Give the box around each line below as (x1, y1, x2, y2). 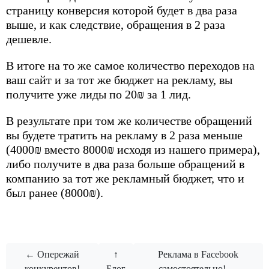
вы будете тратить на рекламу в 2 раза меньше (6, 128, 243, 142)
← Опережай (25, 249, 80, 259)
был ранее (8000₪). (6, 186, 106, 199)
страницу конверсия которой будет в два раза (6, 3, 237, 17)
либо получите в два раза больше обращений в (6, 157, 244, 171)
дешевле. (6, 32, 55, 46)
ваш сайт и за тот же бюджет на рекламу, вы (6, 73, 232, 86)
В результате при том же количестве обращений (6, 113, 252, 127)
